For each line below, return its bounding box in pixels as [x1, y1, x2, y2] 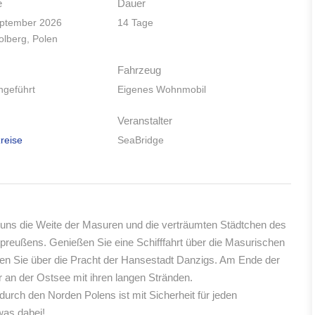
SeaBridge [117, 134, 164, 146]
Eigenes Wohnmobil [117, 84, 206, 95]
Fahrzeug [117, 64, 161, 76]
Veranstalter [117, 115, 172, 127]
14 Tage [117, 17, 153, 28]
